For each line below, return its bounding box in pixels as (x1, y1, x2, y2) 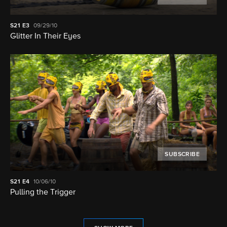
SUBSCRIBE (165, 151, 200, 158)
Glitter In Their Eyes (10, 32, 81, 41)
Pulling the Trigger (10, 188, 75, 197)
